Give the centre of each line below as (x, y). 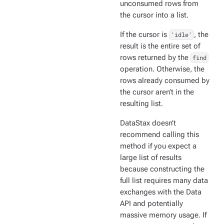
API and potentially (151, 204)
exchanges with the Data (161, 192)
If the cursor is (144, 35)
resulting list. (141, 104)
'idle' (181, 35)
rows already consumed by (165, 81)
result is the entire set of (160, 46)
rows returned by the (155, 58)
